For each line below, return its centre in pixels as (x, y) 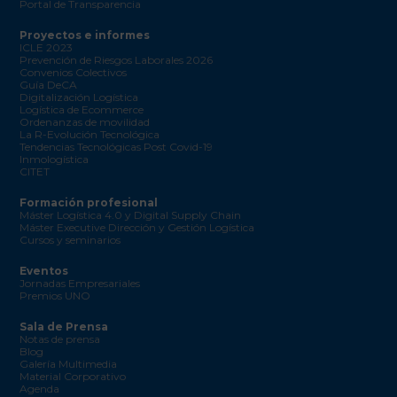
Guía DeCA (48, 84)
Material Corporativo (73, 376)
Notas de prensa (60, 339)
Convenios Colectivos (73, 72)
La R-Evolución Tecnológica (90, 134)
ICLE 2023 (46, 47)
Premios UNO (55, 295)
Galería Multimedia (68, 363)
